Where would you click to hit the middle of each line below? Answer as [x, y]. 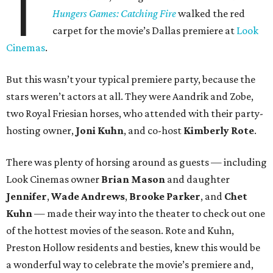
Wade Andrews [88, 197]
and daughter [197, 179]
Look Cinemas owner [54, 179]
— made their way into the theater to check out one [149, 214]
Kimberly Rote [219, 131]
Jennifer [27, 197]
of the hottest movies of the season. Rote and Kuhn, [120, 231]
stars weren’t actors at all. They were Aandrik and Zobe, [130, 97]
